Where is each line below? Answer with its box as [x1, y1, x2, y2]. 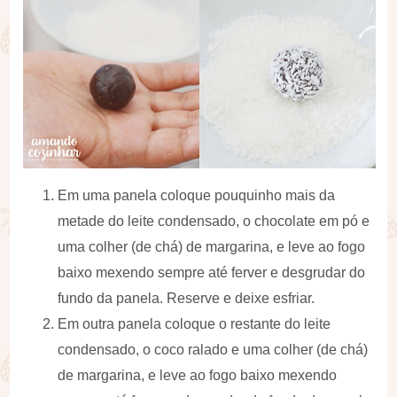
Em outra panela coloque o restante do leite [58, 315, 331, 331]
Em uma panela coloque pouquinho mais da [58, 187, 336, 203]
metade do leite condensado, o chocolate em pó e [58, 213, 370, 229]
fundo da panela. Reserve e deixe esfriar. [58, 290, 315, 306]
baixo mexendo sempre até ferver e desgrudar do [58, 264, 366, 280]
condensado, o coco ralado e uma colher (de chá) [58, 341, 369, 357]
